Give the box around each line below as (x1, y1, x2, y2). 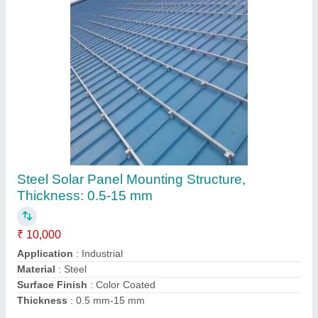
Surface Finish (17, 241, 87, 252)
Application (17, 209, 73, 221)
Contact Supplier (126, 286, 205, 298)
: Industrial (73, 209, 123, 221)
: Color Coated (87, 241, 155, 252)
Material (17, 225, 55, 236)
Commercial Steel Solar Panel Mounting (17, 133, 260, 148)
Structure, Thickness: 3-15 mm (17, 150, 204, 165)
